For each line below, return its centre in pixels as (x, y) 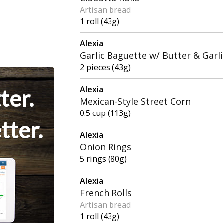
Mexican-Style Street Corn (135, 101)
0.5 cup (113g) (106, 113)
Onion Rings (106, 147)
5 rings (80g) (104, 159)
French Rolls (106, 193)
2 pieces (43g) (106, 67)
